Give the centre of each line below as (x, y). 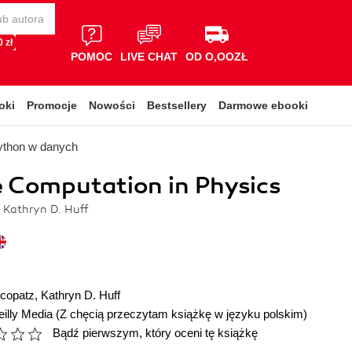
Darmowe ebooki (263, 105)
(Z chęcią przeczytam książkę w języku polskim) (181, 314)
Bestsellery (177, 105)
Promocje (52, 105)
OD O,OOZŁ (217, 56)
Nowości (112, 105)
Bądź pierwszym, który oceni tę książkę (155, 333)
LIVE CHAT (149, 56)
